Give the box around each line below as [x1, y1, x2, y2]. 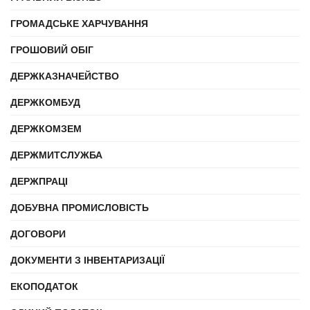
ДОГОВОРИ [10, 226, 66, 240]
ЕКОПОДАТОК [10, 279, 78, 293]
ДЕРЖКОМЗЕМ [10, 121, 82, 135]
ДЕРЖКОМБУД [10, 95, 80, 109]
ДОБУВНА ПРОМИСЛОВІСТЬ [10, 200, 149, 214]
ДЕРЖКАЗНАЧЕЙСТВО [10, 69, 119, 82]
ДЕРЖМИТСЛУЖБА [10, 147, 102, 161]
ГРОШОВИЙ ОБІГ [10, 42, 93, 56]
